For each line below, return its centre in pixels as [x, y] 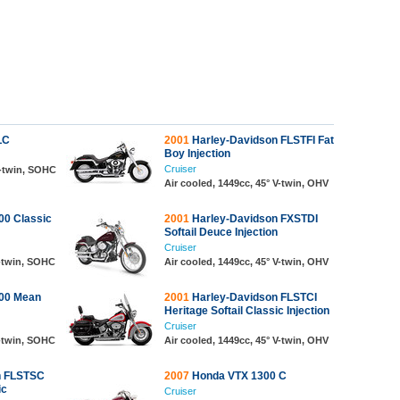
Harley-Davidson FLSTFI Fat [262, 140]
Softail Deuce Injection [221, 232]
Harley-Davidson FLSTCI [253, 297]
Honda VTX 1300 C [238, 376]
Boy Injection [197, 154]
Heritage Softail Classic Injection [247, 311]
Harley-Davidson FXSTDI [254, 219]
